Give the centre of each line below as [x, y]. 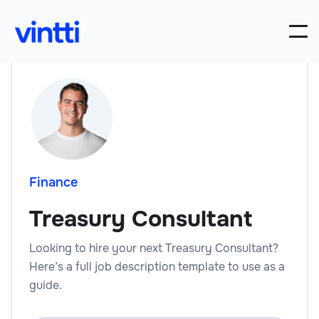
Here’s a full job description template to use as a [157, 266]
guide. [46, 285]
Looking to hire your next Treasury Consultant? [154, 248]
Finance [53, 182]
